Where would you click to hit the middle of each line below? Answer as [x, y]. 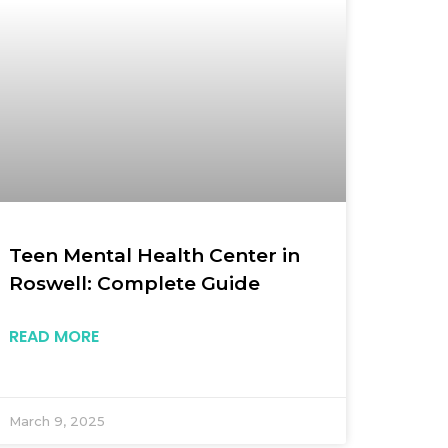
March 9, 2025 [57, 420]
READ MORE [54, 336]
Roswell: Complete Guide [135, 283]
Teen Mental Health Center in [155, 255]
